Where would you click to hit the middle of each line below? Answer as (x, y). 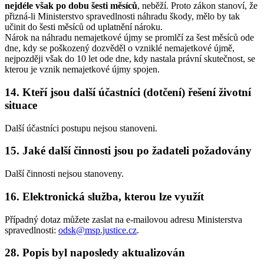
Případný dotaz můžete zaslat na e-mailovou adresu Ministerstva (123, 219)
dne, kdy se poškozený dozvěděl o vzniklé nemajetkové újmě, (120, 48)
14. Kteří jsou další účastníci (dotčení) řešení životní (128, 92)
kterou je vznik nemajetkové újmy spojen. (82, 70)
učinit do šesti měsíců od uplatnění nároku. (84, 27)
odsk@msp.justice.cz (98, 230)
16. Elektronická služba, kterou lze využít (104, 196)
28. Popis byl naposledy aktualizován (95, 253)
